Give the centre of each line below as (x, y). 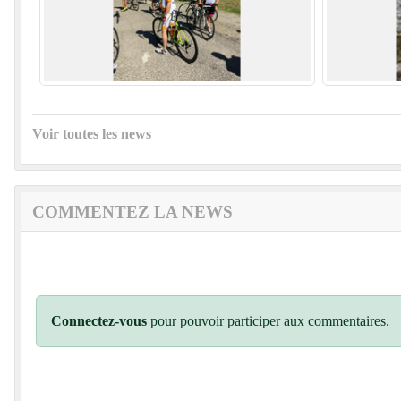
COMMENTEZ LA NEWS (132, 212)
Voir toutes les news (92, 134)
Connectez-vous (99, 321)
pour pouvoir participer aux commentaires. (268, 321)
